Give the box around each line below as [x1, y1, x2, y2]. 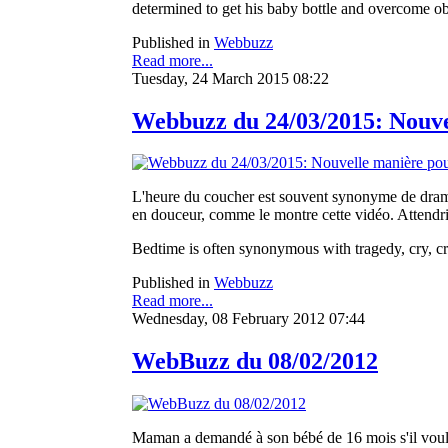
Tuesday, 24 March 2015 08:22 [132, 69, 329, 87]
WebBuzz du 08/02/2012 [132, 348, 378, 375]
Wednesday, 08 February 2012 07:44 [132, 310, 365, 328]
